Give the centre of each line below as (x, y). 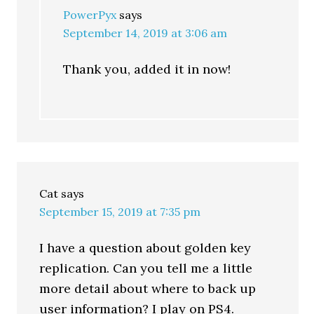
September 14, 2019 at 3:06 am (145, 33)
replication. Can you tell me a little (146, 268)
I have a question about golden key (145, 248)
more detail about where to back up (148, 288)
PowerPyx (90, 15)
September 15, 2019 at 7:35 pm (120, 212)
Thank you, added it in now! (147, 69)
